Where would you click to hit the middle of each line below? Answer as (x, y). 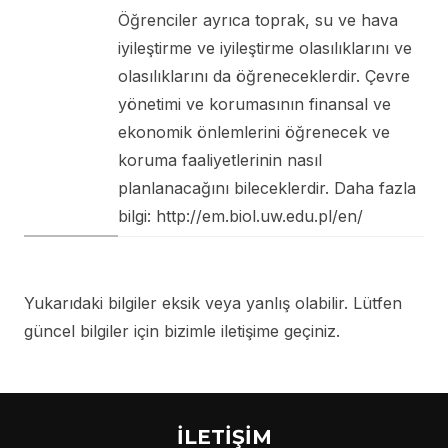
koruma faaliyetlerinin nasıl (220, 159)
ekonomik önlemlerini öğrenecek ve (254, 131)
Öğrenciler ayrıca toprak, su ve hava (258, 19)
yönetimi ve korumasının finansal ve (254, 103)
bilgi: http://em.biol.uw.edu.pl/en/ (240, 215)
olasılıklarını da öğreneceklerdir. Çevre (264, 75)
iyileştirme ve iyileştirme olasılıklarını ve (265, 47)
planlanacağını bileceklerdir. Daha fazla (267, 187)
